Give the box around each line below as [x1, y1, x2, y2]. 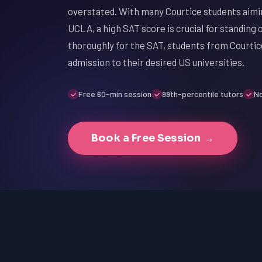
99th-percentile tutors [162, 89, 243, 99]
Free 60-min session [78, 89, 151, 99]
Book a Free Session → [91, 132, 214, 144]
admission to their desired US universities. [68, 56, 244, 68]
